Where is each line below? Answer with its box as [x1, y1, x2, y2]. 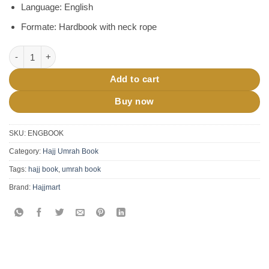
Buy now [115, 96, 154, 106]
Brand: [9, 183, 32, 192]
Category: [9, 147, 43, 156]
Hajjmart [32, 183, 60, 192]
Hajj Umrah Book [43, 147, 98, 156]
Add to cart [109, 74, 160, 84]
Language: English [20, 1, 93, 12]
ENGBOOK [28, 129, 64, 138]
